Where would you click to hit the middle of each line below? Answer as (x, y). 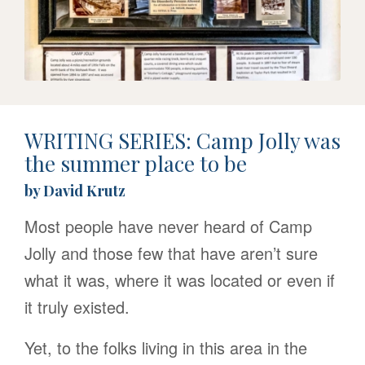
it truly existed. (77, 306)
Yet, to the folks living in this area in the (166, 347)
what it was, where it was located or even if (180, 279)
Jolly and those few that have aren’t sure (171, 253)
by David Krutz (75, 190)
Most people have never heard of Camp (168, 226)
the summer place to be (136, 163)
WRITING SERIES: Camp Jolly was (182, 140)
